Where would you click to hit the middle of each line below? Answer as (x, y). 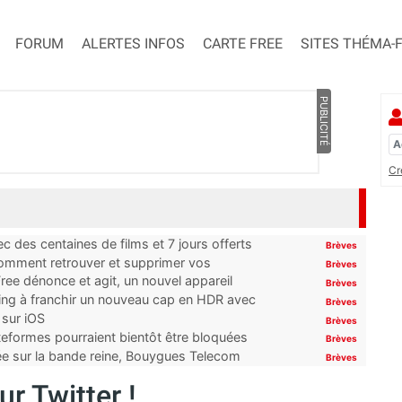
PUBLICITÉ (323, 122)
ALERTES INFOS (133, 44)
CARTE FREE (243, 44)
